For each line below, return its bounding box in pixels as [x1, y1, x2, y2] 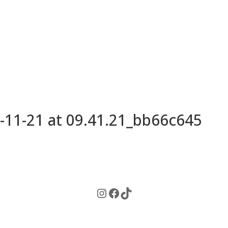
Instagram [95, 184, 154, 201]
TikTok [120, 184, 158, 201]
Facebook [107, 184, 161, 201]
